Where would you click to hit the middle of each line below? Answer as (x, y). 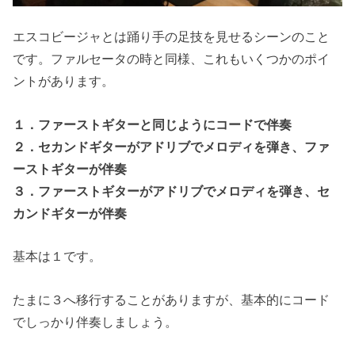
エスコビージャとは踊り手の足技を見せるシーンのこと (172, 37)
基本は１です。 (57, 256)
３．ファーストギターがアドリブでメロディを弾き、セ (172, 191)
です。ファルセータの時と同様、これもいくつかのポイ (172, 59)
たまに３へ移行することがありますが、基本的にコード (172, 299)
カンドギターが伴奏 (70, 213)
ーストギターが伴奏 (70, 168)
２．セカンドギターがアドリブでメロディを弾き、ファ (172, 146)
